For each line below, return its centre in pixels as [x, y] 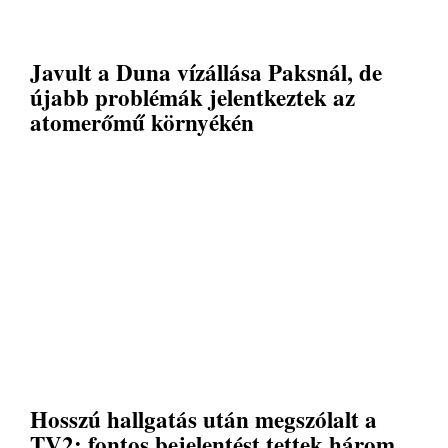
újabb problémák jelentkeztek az [192, 96]
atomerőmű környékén [142, 121]
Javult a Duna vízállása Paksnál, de [206, 71]
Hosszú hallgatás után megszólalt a [203, 418]
